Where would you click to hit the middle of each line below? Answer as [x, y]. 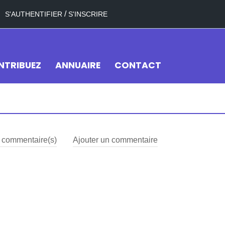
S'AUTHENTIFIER [34, 14]
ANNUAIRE [78, 65]
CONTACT [138, 65]
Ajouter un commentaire [115, 140]
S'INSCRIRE [88, 14]
